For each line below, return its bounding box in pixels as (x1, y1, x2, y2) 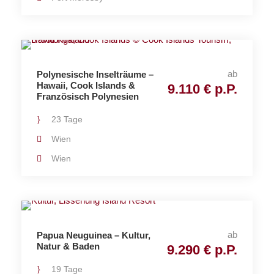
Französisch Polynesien (37, 91, 139, 102)
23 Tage (51, 114, 83, 124)
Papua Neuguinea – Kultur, (37, 230, 150, 240)
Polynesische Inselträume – (37, 69, 154, 80)
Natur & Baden (37, 241, 100, 251)
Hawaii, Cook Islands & (37, 80, 135, 91)
